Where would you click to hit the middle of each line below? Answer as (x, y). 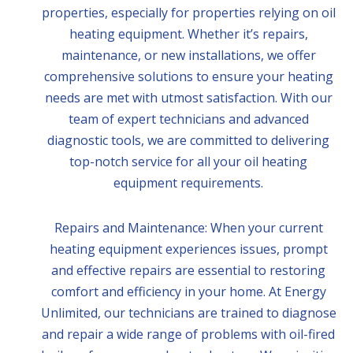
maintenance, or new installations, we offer (188, 55)
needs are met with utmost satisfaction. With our (188, 98)
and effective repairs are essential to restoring (188, 270)
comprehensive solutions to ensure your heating (188, 76)
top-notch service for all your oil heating (188, 162)
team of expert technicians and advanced (188, 119)
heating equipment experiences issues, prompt (188, 249)
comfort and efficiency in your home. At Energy (188, 292)
